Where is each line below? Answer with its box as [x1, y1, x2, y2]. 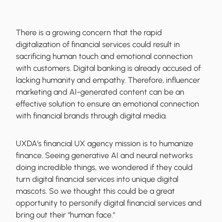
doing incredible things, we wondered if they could [16, 163, 193, 172]
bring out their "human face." [16, 210, 115, 220]
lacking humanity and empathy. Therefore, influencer [16, 75, 200, 85]
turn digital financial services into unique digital [16, 174, 178, 184]
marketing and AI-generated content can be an [16, 87, 184, 97]
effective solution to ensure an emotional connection [16, 99, 199, 109]
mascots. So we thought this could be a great [16, 186, 175, 196]
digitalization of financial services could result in [16, 40, 180, 50]
